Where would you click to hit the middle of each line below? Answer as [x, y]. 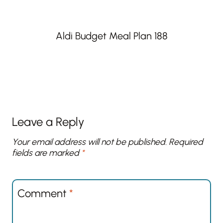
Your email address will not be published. [89, 142]
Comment [43, 193]
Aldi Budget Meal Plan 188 [111, 36]
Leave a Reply [48, 122]
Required [186, 142]
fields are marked [47, 153]
